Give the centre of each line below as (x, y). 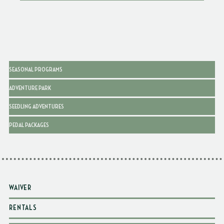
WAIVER (20, 188)
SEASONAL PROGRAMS (36, 70)
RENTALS (23, 208)
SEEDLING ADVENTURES (37, 107)
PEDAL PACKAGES (29, 125)
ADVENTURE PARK (30, 88)
